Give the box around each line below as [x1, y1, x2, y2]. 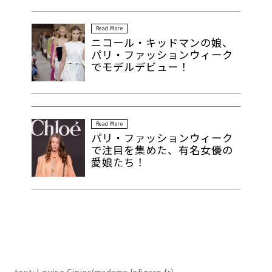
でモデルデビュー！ [91, 58, 190, 74]
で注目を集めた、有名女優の [91, 141, 234, 157]
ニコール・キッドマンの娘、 [91, 34, 234, 50]
